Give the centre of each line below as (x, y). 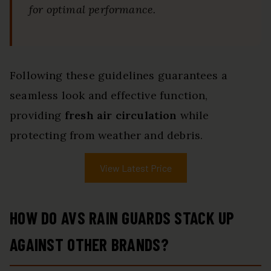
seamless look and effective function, (109, 96)
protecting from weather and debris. (106, 135)
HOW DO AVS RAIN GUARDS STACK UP (122, 218)
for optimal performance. (93, 10)
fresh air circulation (121, 116)
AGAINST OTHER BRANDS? (89, 245)
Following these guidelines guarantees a (119, 76)
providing (37, 116)
